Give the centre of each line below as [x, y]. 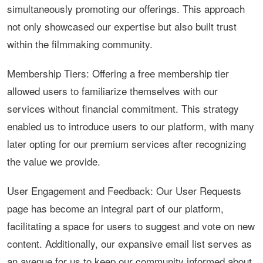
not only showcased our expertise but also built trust [122, 26]
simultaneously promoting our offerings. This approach [126, 9]
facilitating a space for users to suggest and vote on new [131, 226]
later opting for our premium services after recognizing [127, 144]
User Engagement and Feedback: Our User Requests [124, 191]
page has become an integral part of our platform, [115, 208]
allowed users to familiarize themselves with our [112, 91]
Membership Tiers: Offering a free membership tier [118, 73]
